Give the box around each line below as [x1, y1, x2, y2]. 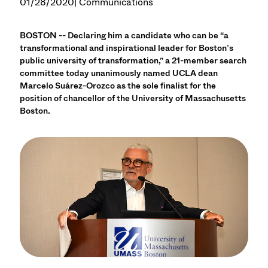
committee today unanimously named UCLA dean [20, 67, 218, 80]
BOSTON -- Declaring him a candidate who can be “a [20, 29, 229, 42]
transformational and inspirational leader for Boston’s [20, 42, 234, 54]
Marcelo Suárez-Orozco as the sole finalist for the [20, 80, 217, 92]
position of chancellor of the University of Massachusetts [20, 92, 246, 105]
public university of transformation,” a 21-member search [20, 54, 247, 67]
